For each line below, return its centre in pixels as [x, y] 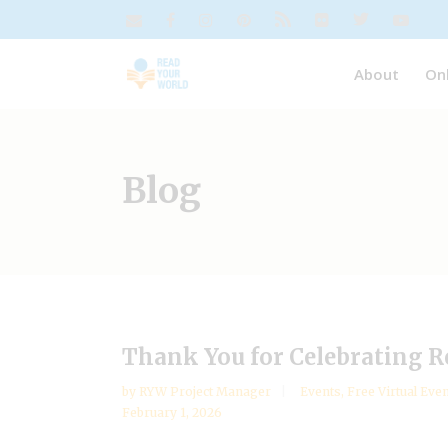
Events [320, 391]
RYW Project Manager [206, 391]
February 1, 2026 [172, 412]
